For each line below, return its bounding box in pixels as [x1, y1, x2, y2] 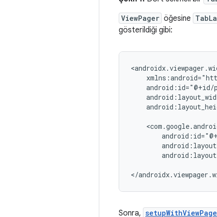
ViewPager [121, 14, 159, 23]
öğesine [162, 14, 193, 24]
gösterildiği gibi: [119, 25, 172, 35]
